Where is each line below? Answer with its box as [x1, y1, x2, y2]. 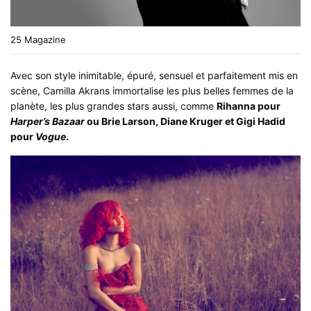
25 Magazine [10, 33, 66, 45]
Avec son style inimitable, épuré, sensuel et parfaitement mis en [10, 69, 299, 81]
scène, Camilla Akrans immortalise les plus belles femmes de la [10, 84, 294, 96]
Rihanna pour [217, 99, 281, 112]
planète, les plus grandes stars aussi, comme [10, 99, 217, 112]
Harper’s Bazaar [10, 115, 85, 127]
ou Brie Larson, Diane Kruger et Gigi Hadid [85, 115, 286, 127]
